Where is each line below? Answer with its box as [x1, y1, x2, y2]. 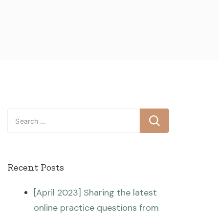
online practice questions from [34, 202, 159, 214]
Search [7, 109, 36, 121]
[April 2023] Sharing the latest [34, 187, 157, 198]
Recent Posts [7, 161, 65, 173]
